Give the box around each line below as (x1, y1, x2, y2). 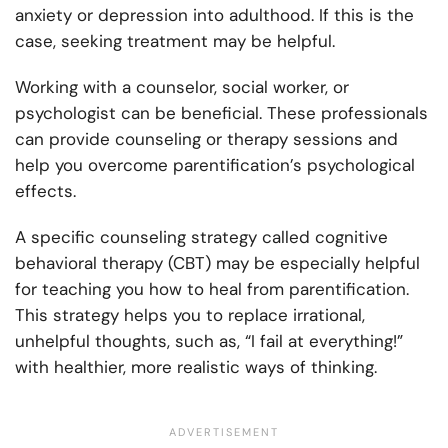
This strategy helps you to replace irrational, (15, 304, 365, 327)
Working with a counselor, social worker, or (15, 76, 349, 99)
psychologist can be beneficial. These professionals (15, 102, 428, 125)
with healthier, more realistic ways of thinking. (15, 356, 377, 379)
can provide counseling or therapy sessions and (15, 128, 398, 151)
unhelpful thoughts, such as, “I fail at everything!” (15, 330, 403, 353)
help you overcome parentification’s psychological (15, 154, 415, 177)
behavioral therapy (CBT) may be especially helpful (15, 252, 420, 275)
